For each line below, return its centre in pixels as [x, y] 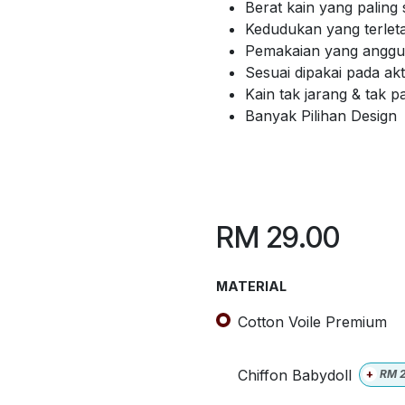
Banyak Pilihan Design [323, 116]
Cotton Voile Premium [312, 321]
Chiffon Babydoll [295, 375]
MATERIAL [251, 286]
